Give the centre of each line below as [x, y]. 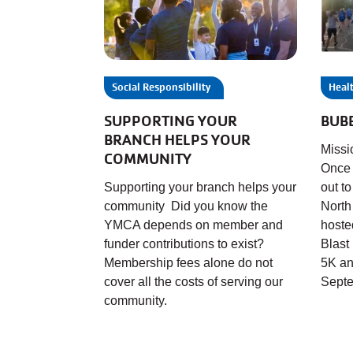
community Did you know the [186, 206]
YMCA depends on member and [193, 225]
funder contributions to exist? [184, 243]
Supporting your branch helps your [200, 187]
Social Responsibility [161, 87]
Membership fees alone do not [188, 262]
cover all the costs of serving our [193, 281]
